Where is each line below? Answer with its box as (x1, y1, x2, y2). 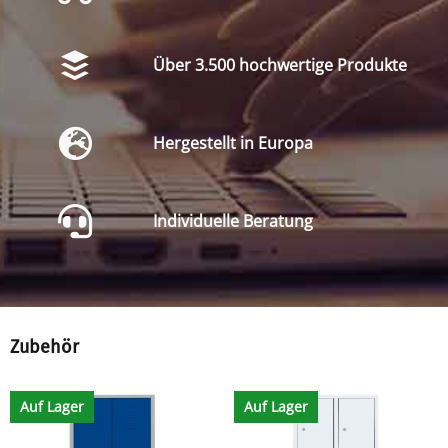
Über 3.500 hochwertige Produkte (152, 54, 407, 77)
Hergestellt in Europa (152, 132, 313, 155)
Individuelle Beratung (152, 210, 313, 233)
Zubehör (10, 335, 79, 358)
